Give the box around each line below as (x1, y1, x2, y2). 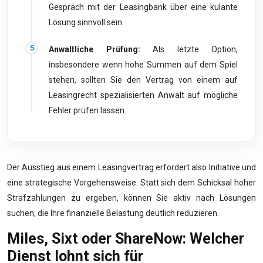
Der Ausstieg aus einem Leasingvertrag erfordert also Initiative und (7, 163, 256, 172)
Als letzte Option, (140, 45, 238, 54)
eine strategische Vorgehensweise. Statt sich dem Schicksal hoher (7, 178, 256, 187)
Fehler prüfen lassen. (49, 106, 126, 115)
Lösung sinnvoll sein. (49, 18, 124, 27)
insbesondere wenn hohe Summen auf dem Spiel (49, 60, 238, 69)
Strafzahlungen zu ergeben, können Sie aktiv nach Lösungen (7, 193, 256, 203)
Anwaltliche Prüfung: (49, 45, 140, 54)
